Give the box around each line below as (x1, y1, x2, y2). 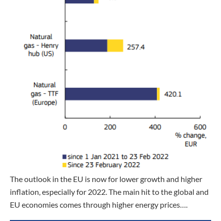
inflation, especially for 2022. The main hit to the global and (10, 187, 209, 197)
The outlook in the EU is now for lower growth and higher (10, 174, 202, 184)
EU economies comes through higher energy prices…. (10, 200, 187, 210)
